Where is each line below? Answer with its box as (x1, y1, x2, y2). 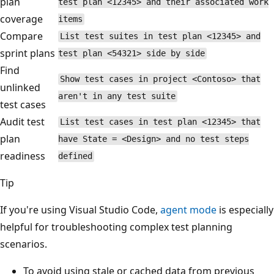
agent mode (160, 202, 217, 217)
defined (58, 151, 92, 161)
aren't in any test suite (58, 91, 176, 102)
